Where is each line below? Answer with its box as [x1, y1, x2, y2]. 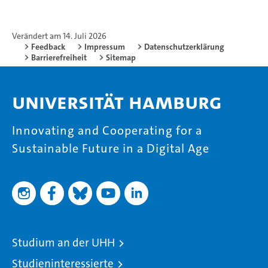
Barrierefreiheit [31, 52, 87, 63]
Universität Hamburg [12, 88, 222, 117]
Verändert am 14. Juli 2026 [12, 31, 106, 42]
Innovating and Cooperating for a [12, 123, 202, 139]
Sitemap [106, 52, 136, 63]
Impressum [84, 41, 125, 53]
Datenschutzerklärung [144, 41, 224, 53]
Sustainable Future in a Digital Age [12, 141, 209, 157]
